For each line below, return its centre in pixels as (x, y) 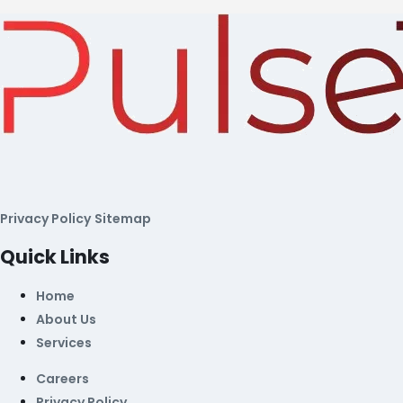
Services (64, 343)
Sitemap (123, 218)
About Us (66, 320)
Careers (63, 379)
